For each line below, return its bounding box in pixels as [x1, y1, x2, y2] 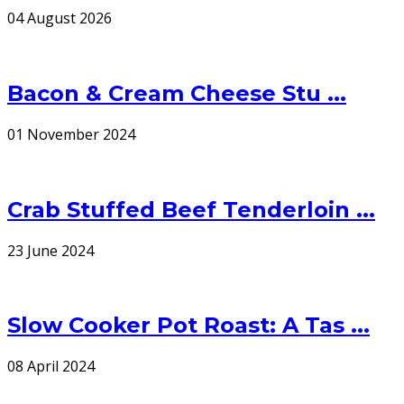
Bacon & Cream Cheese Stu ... [7, 79, 346, 106]
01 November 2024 [7, 124, 135, 144]
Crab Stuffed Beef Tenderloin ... [7, 196, 375, 223]
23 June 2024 [7, 240, 94, 261]
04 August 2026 [7, 7, 112, 28]
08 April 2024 [7, 356, 95, 377]
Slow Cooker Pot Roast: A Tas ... [7, 312, 370, 339]
